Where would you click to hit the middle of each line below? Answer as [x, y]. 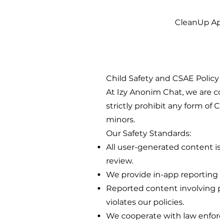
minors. [121, 120]
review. [120, 161]
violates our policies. [145, 202]
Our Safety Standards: [149, 133]
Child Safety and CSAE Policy [163, 78]
